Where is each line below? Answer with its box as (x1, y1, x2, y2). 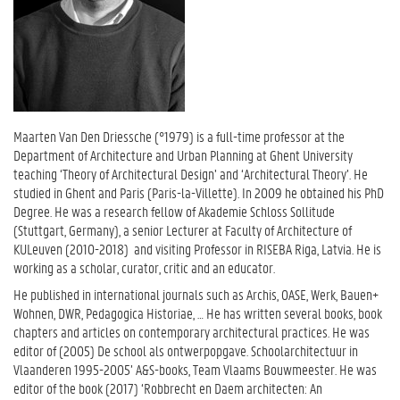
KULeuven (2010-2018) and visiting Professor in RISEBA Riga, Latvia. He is (13, 239, 381, 258)
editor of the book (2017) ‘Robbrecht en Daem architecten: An (13, 378, 322, 397)
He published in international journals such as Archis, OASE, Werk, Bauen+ (13, 284, 379, 304)
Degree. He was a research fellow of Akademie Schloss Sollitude (13, 202, 335, 221)
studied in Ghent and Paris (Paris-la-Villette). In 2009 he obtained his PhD (13, 183, 384, 202)
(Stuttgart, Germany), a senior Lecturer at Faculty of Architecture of (13, 221, 352, 239)
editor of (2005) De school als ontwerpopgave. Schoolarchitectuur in (13, 340, 358, 360)
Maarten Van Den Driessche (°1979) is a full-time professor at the (13, 127, 345, 146)
